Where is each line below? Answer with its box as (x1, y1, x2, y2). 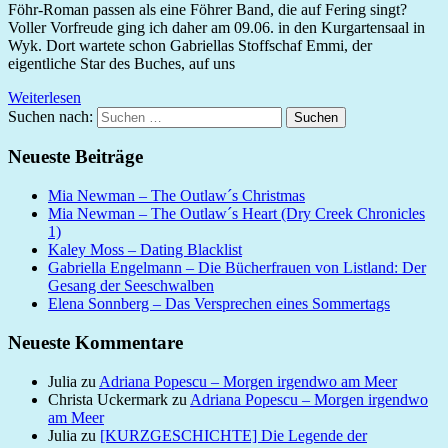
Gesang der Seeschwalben (48, 277, 214, 295)
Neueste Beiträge (8, 146, 143, 168)
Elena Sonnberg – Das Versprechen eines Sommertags (48, 295, 390, 313)
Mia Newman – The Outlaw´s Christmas (48, 187, 305, 205)
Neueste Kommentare (8, 331, 183, 353)
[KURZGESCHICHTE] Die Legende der (100, 426, 367, 444)
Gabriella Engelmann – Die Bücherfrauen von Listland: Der (48, 259, 426, 277)
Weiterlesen (8, 88, 81, 106)
